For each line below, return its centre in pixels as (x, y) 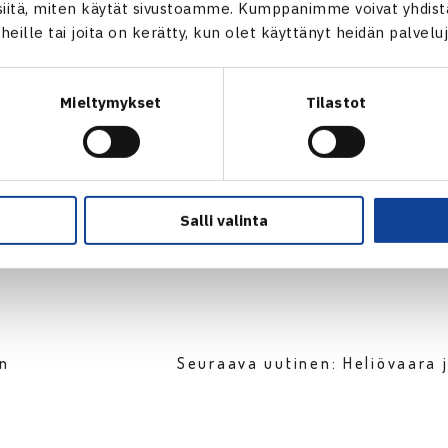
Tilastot (336, 102)
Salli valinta (224, 221)
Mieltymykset (111, 102)
